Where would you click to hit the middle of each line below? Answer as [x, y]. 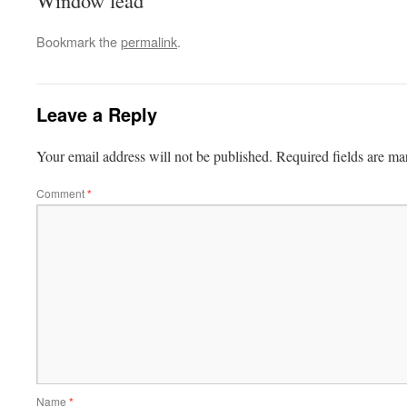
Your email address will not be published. [154, 156]
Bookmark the [79, 41]
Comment [62, 193]
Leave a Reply [97, 114]
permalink [149, 41]
